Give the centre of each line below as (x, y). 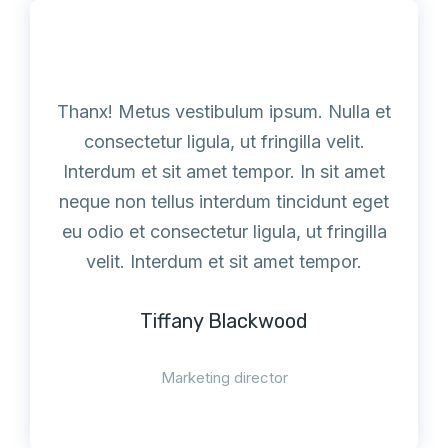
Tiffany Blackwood (224, 321)
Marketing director (224, 377)
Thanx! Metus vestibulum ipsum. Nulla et (224, 111)
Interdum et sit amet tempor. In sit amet (224, 171)
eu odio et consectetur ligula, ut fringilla (224, 231)
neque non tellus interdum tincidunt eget (224, 201)
